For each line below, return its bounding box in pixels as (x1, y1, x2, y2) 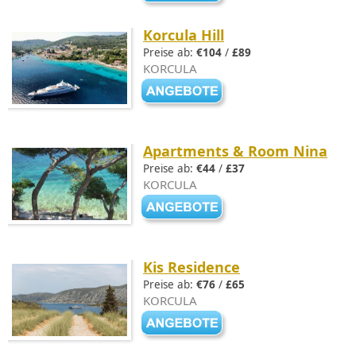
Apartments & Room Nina (143, 141, 327, 161)
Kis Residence (143, 257, 240, 277)
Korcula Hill (143, 25, 224, 44)
